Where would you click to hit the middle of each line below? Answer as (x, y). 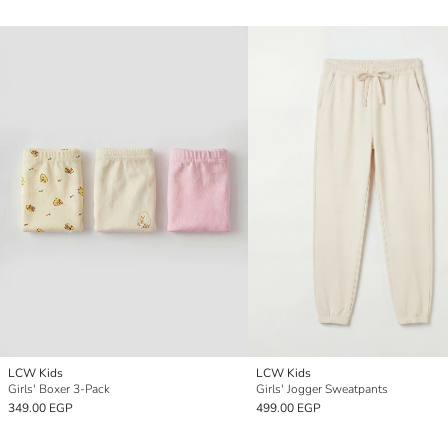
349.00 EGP (40, 407)
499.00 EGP (288, 407)
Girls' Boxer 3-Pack (59, 388)
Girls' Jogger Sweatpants (322, 388)
